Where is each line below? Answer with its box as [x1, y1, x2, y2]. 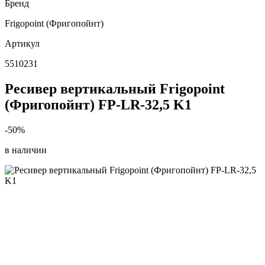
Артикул [5, 38, 40, 49]
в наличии [5, 144, 47, 155]
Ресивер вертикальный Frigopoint [5, 80, 225, 96]
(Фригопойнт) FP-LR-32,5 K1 [5, 96, 192, 112]
